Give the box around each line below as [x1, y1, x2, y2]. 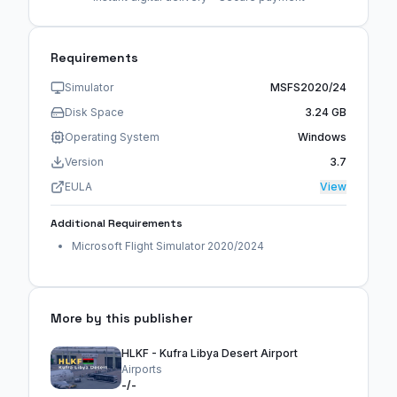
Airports [121, 362, 162, 377]
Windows [298, 130, 346, 144]
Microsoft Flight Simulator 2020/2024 [72, 239, 264, 253]
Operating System [65, 130, 160, 144]
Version [65, 155, 104, 169]
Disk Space [65, 105, 124, 120]
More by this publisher [51, 310, 192, 327]
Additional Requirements [51, 216, 183, 231]
